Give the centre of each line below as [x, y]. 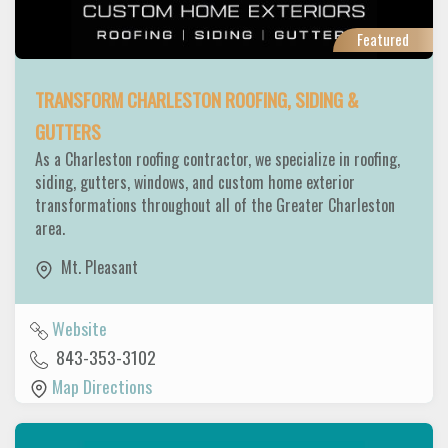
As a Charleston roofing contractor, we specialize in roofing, [217, 159]
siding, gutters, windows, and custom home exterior [195, 182]
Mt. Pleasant [99, 267]
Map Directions [102, 385]
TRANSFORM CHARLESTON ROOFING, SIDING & [197, 100]
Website [79, 327]
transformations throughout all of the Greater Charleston [215, 205]
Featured [383, 39]
